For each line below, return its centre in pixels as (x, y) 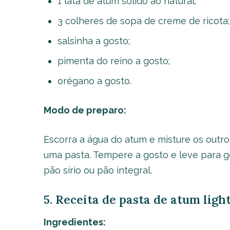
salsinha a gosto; (93, 41)
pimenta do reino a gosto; (113, 61)
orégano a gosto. (94, 81)
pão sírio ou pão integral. (98, 170)
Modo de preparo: (85, 110)
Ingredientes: (74, 222)
